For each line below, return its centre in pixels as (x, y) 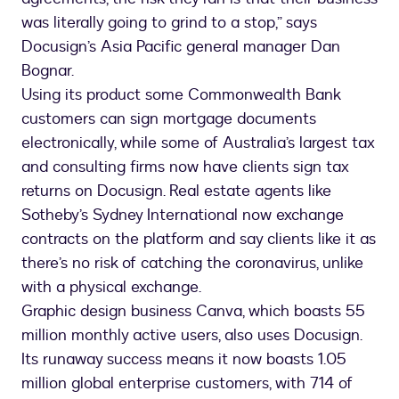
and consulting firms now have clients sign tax (185, 167)
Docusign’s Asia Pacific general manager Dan (181, 47)
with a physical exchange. (111, 288)
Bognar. (48, 71)
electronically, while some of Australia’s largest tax (198, 143)
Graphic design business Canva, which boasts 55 (193, 312)
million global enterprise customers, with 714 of (187, 384)
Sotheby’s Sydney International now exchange (183, 216)
